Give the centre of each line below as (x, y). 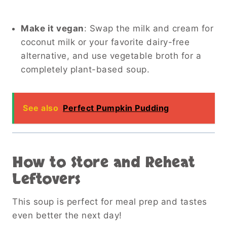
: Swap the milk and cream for (148, 28)
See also (41, 108)
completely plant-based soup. (85, 69)
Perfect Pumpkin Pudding (116, 108)
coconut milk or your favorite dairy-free (105, 42)
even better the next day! (67, 215)
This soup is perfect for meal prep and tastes (110, 201)
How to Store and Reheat (104, 162)
